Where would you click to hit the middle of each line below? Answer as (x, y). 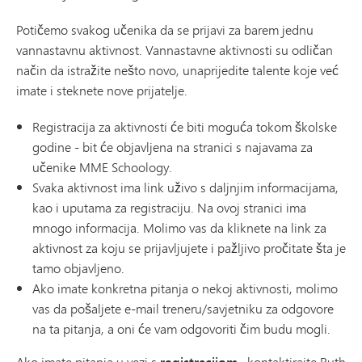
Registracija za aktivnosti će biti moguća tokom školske (185, 127)
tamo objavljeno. (78, 268)
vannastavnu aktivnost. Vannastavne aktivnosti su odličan (175, 50)
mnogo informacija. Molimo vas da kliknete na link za (179, 228)
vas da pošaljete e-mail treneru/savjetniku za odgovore (183, 309)
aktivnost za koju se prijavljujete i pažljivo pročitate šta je (189, 248)
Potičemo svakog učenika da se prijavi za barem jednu (165, 30)
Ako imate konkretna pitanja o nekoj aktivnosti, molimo (185, 288)
